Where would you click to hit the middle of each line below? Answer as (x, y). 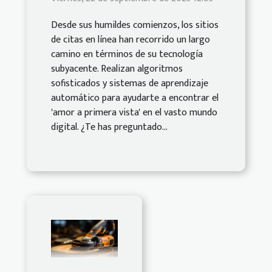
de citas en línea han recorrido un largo (131, 39)
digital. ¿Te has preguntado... (109, 127)
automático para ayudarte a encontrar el (135, 98)
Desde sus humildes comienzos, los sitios (135, 25)
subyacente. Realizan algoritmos (117, 69)
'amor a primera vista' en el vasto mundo (134, 112)
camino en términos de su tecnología (127, 54)
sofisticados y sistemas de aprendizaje (130, 83)
